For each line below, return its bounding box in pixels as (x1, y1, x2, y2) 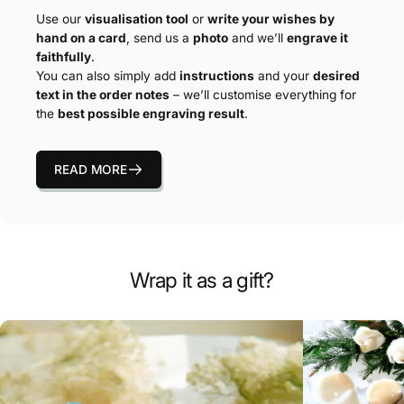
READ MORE (54, 161, 127, 177)
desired (313, 69, 360, 84)
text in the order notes (36, 87, 170, 103)
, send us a (126, 31, 193, 46)
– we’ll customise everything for (170, 87, 356, 103)
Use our (36, 12, 85, 27)
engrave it (287, 31, 348, 46)
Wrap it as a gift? (130, 268, 274, 294)
